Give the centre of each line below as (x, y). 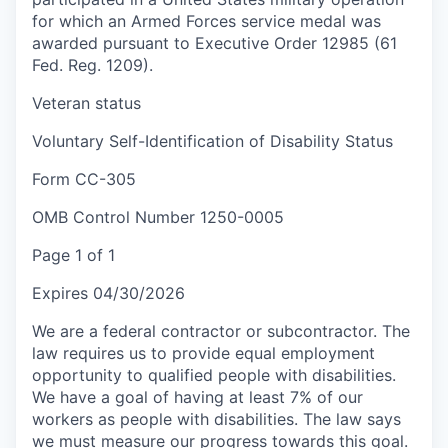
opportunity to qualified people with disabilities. (214, 374)
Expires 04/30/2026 (108, 292)
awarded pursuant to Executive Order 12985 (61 (214, 42)
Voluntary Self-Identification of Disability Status (212, 140)
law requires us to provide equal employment (203, 352)
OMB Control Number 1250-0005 (158, 216)
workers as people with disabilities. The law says (216, 418)
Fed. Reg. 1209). (92, 64)
